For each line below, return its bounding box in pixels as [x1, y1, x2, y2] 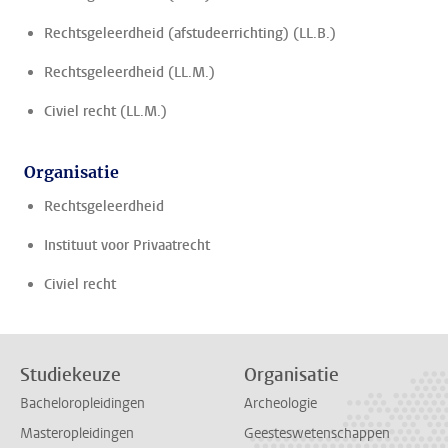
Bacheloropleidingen [20, 394, 145, 414]
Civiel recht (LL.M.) [44, 102, 167, 121]
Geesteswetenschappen [244, 423, 390, 443]
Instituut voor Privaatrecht [44, 236, 210, 255]
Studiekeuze [20, 363, 121, 387]
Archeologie [244, 394, 317, 414]
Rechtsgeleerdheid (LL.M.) [44, 63, 215, 82]
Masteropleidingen [20, 423, 134, 443]
